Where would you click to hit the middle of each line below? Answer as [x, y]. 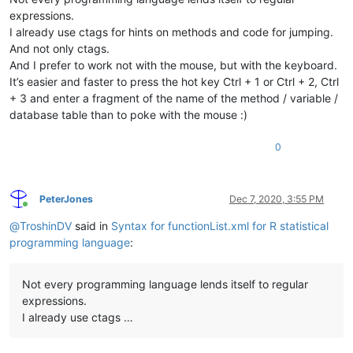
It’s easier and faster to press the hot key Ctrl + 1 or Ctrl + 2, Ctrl [174, 81]
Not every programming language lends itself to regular [165, 284]
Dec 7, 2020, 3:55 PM [277, 199]
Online [39, 210]
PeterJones [66, 199]
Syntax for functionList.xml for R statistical [220, 225]
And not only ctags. [59, 48]
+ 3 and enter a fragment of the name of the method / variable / [174, 98]
